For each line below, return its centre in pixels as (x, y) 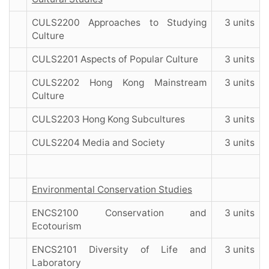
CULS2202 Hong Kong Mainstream (119, 83)
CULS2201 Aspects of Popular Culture (115, 59)
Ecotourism (56, 226)
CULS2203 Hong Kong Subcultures (108, 119)
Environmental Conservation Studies (112, 190)
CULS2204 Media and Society (98, 143)
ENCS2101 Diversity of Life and (119, 250)
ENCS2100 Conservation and (119, 213)
